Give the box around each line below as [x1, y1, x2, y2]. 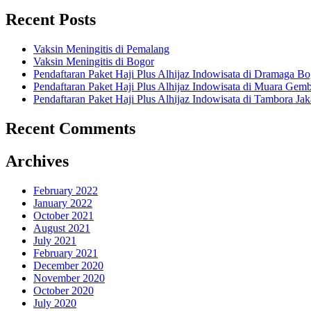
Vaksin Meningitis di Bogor [33, 56, 154, 68]
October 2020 [33, 284, 94, 296]
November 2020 [33, 271, 105, 284]
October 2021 [33, 209, 94, 221]
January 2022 [33, 196, 92, 209]
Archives [6, 151, 69, 170]
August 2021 [33, 221, 90, 234]
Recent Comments [6, 119, 135, 138]
